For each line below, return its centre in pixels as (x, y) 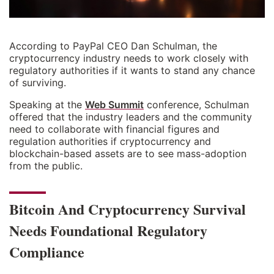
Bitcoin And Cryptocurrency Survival (128, 209)
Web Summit (114, 105)
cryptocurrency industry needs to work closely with (129, 58)
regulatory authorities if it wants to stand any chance (132, 71)
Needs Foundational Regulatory (108, 231)
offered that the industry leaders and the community (131, 117)
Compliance (47, 252)
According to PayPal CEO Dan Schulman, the (113, 46)
